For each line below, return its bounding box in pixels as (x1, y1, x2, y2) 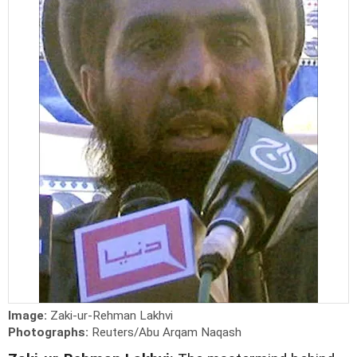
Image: (8, 308, 50, 324)
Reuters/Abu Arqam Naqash (92, 325, 241, 340)
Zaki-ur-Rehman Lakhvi (50, 308, 173, 324)
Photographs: (8, 325, 92, 340)
